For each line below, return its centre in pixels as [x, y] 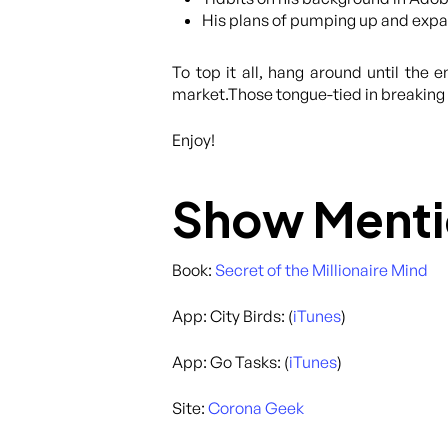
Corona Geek [256, 408]
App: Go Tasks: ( [230, 362]
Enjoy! [193, 140]
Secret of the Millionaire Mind [321, 270]
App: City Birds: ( [232, 316]
